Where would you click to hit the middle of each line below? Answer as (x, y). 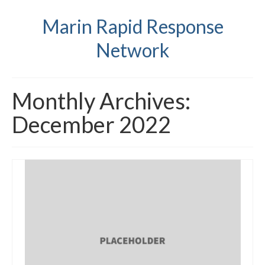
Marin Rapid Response (132, 26)
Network (132, 50)
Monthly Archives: (101, 101)
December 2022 (91, 124)
